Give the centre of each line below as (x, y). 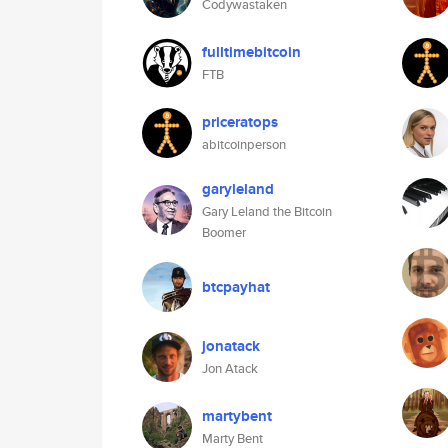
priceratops (240, 122)
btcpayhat (236, 287)
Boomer (224, 232)
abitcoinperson (244, 144)
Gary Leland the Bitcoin (267, 211)
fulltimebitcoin (251, 52)
